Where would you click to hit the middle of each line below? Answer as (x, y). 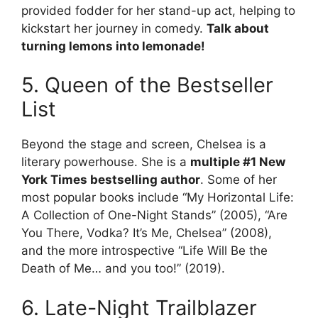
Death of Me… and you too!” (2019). (123, 269)
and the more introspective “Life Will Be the (144, 251)
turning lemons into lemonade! (113, 46)
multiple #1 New (238, 162)
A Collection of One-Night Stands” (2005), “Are (154, 215)
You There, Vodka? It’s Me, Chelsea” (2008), (147, 233)
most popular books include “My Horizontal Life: (158, 198)
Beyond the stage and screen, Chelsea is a (144, 144)
